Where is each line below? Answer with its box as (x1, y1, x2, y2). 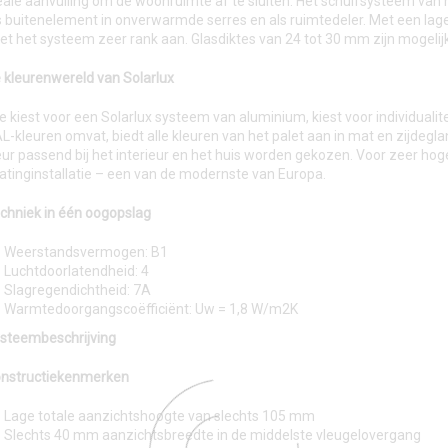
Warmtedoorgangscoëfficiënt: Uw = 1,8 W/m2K (4, 301, 298, 317)
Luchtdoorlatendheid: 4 (4, 263, 149, 279)
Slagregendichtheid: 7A (4, 282, 151, 298)
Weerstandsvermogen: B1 (4, 244, 168, 260)
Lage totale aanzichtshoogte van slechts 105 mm (4, 408, 315, 424)
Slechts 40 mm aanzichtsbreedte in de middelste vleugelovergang (4, 427, 421, 443)
